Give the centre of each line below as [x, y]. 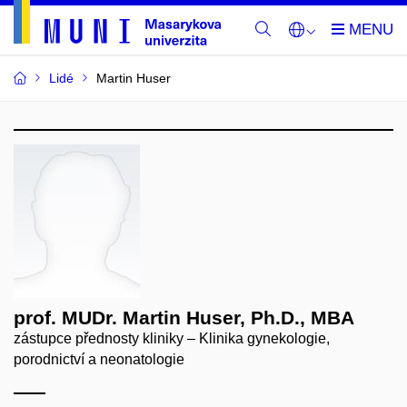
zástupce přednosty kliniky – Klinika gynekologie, [172, 338]
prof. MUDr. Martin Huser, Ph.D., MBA [184, 318]
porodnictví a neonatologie [99, 359]
